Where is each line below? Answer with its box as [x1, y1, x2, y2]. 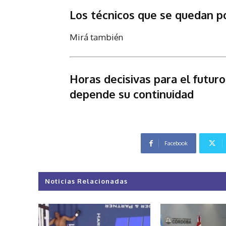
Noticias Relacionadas [45, 177, 128, 186]
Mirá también [70, 32, 123, 43]
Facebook [164, 140, 188, 147]
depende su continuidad [70, 87, 194, 101]
